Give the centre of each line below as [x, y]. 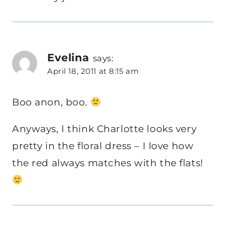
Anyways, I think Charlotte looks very [104, 129]
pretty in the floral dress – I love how [103, 146]
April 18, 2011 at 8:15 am [93, 71]
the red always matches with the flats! [108, 163]
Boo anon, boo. [51, 102]
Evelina [68, 57]
